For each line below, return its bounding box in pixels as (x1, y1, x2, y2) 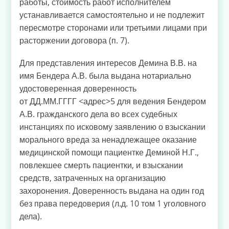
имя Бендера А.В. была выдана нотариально (19, 70, 191, 82)
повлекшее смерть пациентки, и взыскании (19, 159, 183, 171)
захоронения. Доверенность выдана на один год (19, 185, 204, 197)
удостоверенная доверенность (19, 83, 136, 95)
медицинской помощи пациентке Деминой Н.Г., (19, 147, 199, 158)
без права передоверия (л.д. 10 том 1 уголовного (19, 198, 206, 210)
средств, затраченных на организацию (19, 172, 166, 184)
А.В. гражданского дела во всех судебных (19, 108, 177, 120)
